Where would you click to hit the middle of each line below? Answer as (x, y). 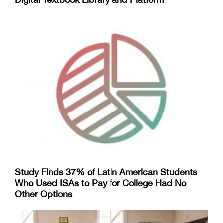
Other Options (44, 194)
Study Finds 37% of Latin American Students (106, 172)
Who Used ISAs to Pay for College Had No (101, 183)
